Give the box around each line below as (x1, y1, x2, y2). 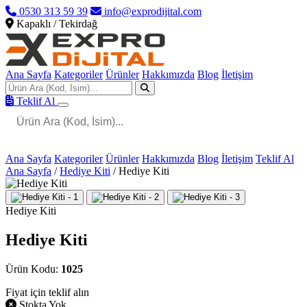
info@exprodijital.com (101, 5, 201, 17)
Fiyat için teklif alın (5, 286, 89, 298)
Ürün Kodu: (5, 262, 61, 275)
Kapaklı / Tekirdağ (14, 18, 97, 29)
